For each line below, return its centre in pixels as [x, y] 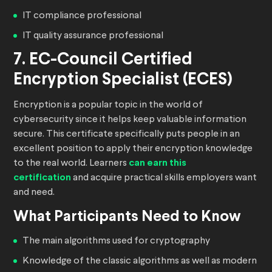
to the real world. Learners [71, 164]
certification [42, 178]
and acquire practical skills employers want [164, 178]
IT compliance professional [82, 16]
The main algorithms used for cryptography [116, 241]
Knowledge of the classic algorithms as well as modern [140, 261]
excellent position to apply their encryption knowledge [133, 149]
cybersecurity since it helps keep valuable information [130, 120]
